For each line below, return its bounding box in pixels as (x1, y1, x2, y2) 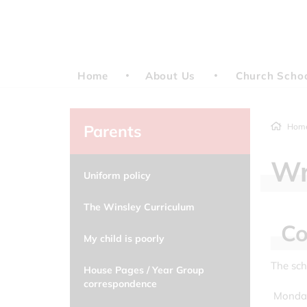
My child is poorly (84, 232, 164, 245)
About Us (145, 69, 196, 82)
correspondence (84, 278, 157, 290)
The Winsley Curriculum (84, 201, 195, 213)
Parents (84, 121, 142, 141)
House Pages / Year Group (84, 264, 204, 276)
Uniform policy (84, 169, 151, 182)
